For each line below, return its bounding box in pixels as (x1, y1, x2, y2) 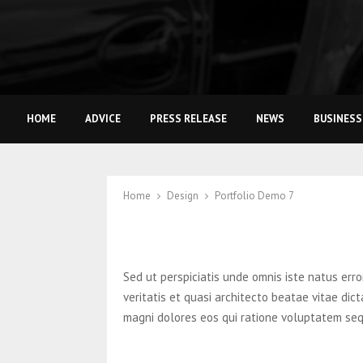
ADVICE (85, 112, 121, 126)
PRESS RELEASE (150, 112, 227, 126)
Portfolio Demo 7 (215, 189, 294, 203)
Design (167, 189, 199, 203)
